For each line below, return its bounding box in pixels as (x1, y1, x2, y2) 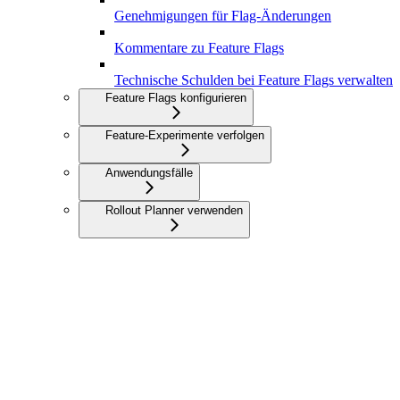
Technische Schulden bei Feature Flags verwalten (114, 72, 393, 88)
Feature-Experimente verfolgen (105, 129, 264, 143)
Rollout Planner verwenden (105, 204, 243, 218)
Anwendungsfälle (105, 166, 193, 180)
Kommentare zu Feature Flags (114, 40, 284, 56)
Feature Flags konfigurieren (105, 91, 246, 105)
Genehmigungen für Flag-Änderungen (114, 8, 331, 24)
